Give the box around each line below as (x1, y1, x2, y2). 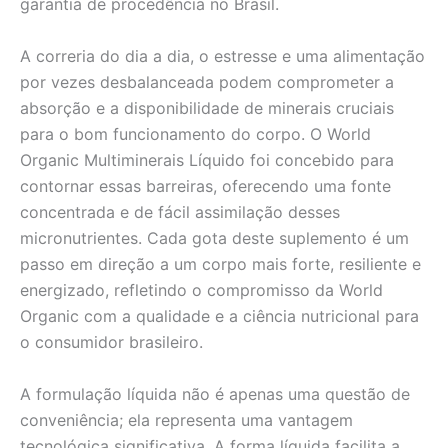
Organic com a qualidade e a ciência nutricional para (20, 306, 419, 327)
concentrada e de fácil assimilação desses (20, 202, 340, 223)
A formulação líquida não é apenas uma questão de (20, 383, 410, 404)
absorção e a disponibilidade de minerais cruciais (20, 98, 394, 119)
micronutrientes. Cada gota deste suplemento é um (20, 228, 409, 249)
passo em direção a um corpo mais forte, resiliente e (20, 254, 421, 275)
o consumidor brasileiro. (20, 332, 203, 353)
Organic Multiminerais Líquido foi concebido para (20, 150, 394, 171)
